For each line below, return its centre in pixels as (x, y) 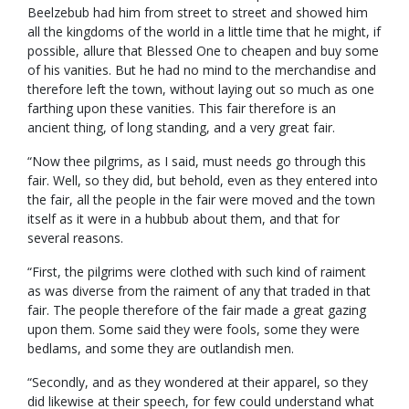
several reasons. (75, 238)
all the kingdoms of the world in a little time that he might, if (204, 32)
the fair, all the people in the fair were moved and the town (201, 200)
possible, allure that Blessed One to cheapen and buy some (203, 51)
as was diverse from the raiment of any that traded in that (199, 291)
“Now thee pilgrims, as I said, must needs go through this (197, 162)
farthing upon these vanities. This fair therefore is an (182, 109)
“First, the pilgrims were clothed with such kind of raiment (197, 272)
